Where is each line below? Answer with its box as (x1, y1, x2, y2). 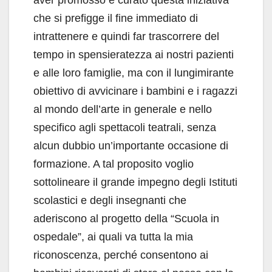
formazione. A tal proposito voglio (33, 158, 194, 171)
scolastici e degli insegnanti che (33, 194, 186, 207)
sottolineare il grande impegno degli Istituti (33, 176, 237, 189)
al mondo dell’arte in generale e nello (33, 103, 212, 116)
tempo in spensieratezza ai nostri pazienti (33, 49, 234, 61)
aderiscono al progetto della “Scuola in (33, 212, 219, 225)
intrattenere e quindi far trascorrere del (33, 30, 219, 43)
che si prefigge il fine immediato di (33, 12, 198, 25)
